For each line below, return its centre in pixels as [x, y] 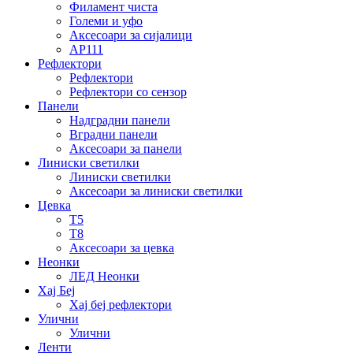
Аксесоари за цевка [122, 248]
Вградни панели [113, 135]
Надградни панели [120, 121]
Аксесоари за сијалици [131, 35]
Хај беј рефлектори [121, 305]
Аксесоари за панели [126, 149]
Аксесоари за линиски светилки [156, 191]
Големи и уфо [106, 21]
